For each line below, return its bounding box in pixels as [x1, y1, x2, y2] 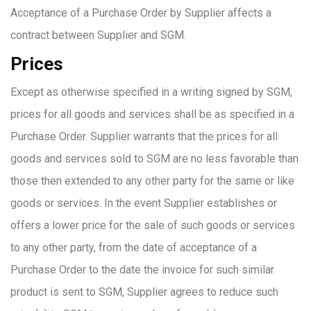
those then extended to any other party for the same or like [10, 174, 294, 187]
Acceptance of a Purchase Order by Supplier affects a [10, 6, 271, 19]
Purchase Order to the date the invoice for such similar [10, 263, 274, 276]
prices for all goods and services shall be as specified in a [10, 108, 294, 121]
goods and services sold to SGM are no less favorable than [10, 152, 299, 165]
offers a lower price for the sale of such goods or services [10, 219, 295, 232]
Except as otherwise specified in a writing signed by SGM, [10, 85, 292, 99]
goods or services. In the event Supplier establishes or [10, 196, 277, 210]
